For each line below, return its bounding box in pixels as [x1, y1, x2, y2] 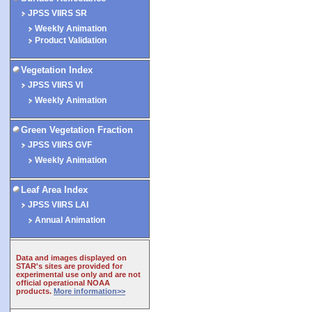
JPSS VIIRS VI [28, 80, 83, 90]
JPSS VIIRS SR [28, 8, 87, 18]
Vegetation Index [21, 65, 93, 75]
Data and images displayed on [16, 253, 127, 262]
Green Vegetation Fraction [21, 125, 133, 135]
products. [16, 286, 54, 295]
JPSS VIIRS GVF [28, 140, 92, 150]
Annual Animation [35, 215, 105, 225]
